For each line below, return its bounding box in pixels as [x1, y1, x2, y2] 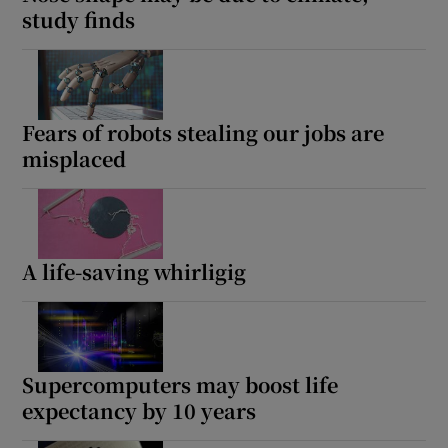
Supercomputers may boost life [22, 369, 339, 399]
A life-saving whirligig [22, 256, 247, 286]
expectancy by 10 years [22, 395, 257, 425]
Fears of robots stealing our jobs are [22, 117, 385, 147]
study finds [22, 4, 136, 34]
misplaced [22, 143, 127, 173]
